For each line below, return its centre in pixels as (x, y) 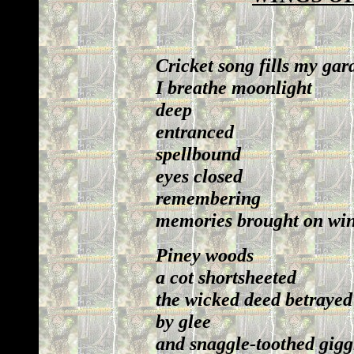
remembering (208, 198)
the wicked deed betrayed (254, 299)
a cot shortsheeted (226, 277)
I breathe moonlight (234, 87)
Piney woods (205, 255)
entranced (195, 132)
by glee (183, 321)
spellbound (198, 154)
